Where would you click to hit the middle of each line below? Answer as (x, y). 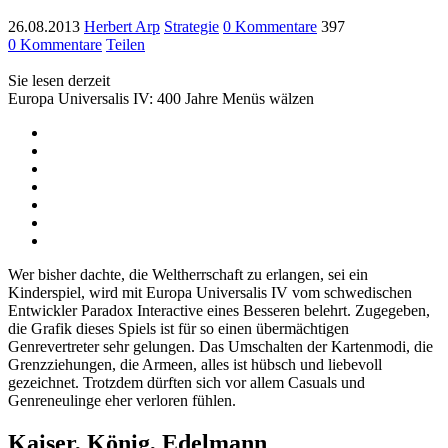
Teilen (125, 44)
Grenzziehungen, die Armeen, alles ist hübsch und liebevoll (195, 364)
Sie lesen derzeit (59, 80)
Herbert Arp (122, 26)
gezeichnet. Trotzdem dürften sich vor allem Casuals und (186, 382)
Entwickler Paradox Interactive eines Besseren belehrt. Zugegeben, (219, 310)
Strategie (191, 26)
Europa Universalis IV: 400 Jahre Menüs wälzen (161, 98)
